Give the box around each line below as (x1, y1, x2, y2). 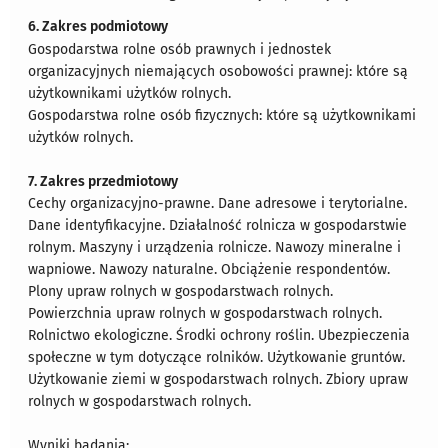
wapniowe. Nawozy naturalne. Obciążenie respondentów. (28, 261, 391, 279)
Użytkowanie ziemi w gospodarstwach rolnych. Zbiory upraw (28, 371, 409, 389)
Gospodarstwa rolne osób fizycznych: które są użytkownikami (28, 107, 417, 125)
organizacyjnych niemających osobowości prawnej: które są (28, 63, 409, 81)
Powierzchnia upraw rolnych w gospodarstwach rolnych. (28, 305, 383, 323)
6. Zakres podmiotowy (28, 18, 169, 36)
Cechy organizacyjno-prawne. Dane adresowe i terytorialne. (28, 195, 408, 213)
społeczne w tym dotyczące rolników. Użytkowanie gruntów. (28, 349, 406, 367)
